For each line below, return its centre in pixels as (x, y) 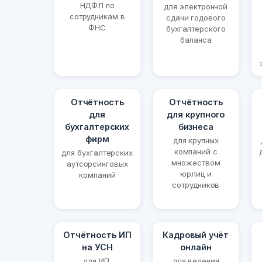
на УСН (97, 247)
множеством (196, 163)
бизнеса (196, 127)
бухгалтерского (196, 29)
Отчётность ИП (97, 235)
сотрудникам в (97, 17)
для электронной (196, 7)
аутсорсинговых (97, 164)
